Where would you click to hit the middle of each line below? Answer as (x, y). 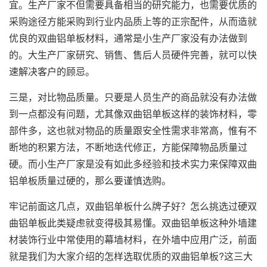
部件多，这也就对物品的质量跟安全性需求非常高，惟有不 (133, 130)
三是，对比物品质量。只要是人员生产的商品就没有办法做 (133, 97)
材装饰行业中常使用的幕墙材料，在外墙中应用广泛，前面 (133, 239)
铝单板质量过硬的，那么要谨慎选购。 (90, 180)
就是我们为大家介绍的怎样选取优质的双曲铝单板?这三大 (131, 256)
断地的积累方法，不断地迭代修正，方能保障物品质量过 (128, 147)
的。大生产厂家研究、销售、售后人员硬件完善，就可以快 (133, 55)
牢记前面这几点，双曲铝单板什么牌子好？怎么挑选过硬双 (133, 206)
